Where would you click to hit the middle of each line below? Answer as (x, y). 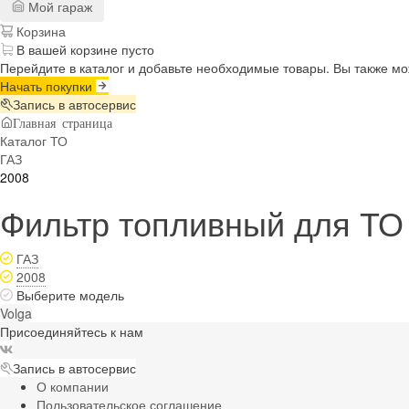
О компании (73, 386)
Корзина (39, 31)
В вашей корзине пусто (85, 49)
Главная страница (63, 122)
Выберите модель (70, 294)
